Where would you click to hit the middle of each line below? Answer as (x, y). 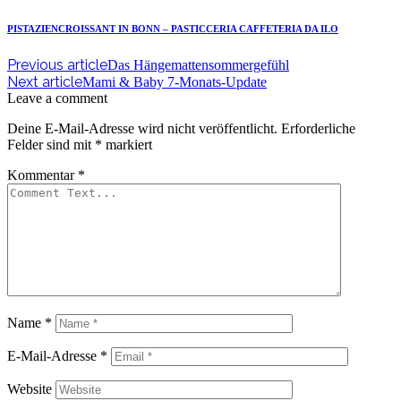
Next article (45, 82)
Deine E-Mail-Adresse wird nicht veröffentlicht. (142, 129)
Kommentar (43, 175)
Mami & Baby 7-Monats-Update (175, 82)
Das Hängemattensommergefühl (198, 65)
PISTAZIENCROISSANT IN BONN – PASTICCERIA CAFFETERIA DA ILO (173, 29)
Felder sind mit (51, 145)
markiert (127, 145)
